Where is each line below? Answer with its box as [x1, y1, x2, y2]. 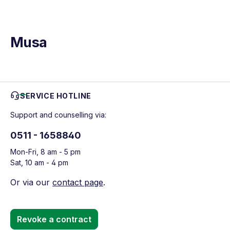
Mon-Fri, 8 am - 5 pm [10, 147, 81, 156]
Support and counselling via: [10, 110, 106, 119]
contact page [52, 177, 103, 187]
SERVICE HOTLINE [20, 91, 91, 100]
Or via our [10, 177, 52, 187]
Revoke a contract [17, 214, 91, 224]
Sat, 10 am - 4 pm [10, 158, 68, 167]
